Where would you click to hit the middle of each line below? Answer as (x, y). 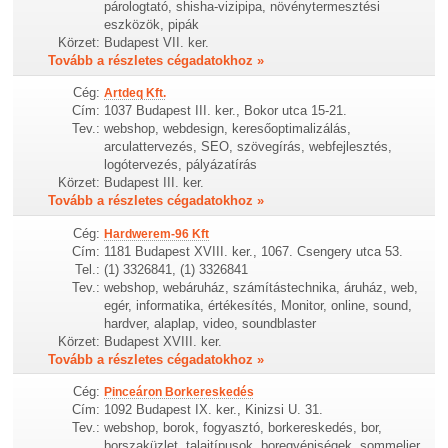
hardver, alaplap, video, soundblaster (210, 323)
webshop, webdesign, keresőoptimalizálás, (228, 129)
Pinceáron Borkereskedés (179, 391)
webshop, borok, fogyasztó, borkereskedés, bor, (243, 427)
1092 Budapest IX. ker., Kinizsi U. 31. (214, 409)
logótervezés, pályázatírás (181, 165)
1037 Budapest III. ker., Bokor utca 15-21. (226, 111)
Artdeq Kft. (135, 93)
